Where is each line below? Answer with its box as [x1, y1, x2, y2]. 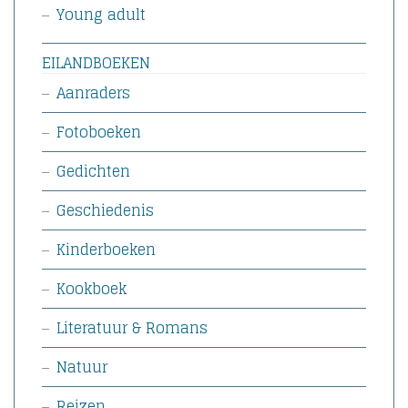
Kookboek [56, 276, 127, 301]
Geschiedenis [56, 198, 154, 223]
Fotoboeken [56, 119, 141, 145]
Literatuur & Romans [56, 315, 208, 341]
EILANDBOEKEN [42, 50, 150, 76]
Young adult [56, 2, 146, 27]
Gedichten [56, 158, 130, 184]
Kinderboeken [56, 237, 156, 262]
